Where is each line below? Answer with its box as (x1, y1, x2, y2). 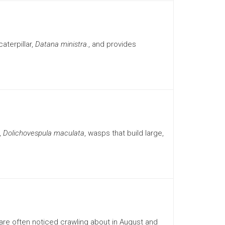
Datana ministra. (35, 40, 88, 49)
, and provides (88, 40, 136, 49)
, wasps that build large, (84, 129, 164, 138)
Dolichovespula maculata (3, 129, 84, 138)
